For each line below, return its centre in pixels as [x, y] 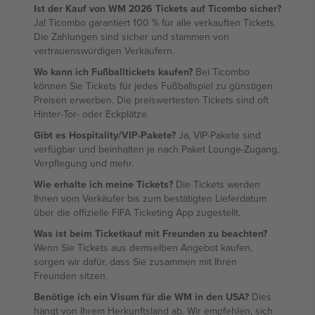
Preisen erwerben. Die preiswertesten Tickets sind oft [151, 100]
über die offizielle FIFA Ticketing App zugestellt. [137, 212]
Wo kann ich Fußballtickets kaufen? [113, 72]
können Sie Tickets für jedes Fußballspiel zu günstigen [153, 86]
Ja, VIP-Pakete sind [218, 135]
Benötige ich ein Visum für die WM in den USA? [141, 297]
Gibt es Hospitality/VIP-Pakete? [105, 135]
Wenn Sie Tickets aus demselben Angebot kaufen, [143, 247]
